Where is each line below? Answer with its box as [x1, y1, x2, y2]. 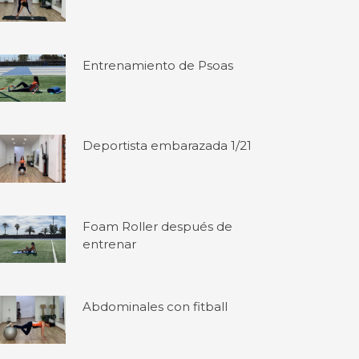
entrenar [83, 236, 137, 252]
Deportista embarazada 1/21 [83, 138, 252, 154]
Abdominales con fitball [83, 299, 228, 315]
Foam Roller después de [83, 218, 233, 234]
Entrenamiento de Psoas [83, 58, 234, 74]
